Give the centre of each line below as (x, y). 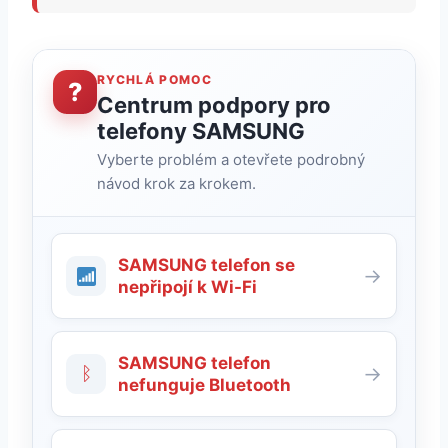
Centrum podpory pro (214, 105)
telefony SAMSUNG (201, 131)
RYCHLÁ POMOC (154, 80)
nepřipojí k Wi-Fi (187, 287)
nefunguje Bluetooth (204, 385)
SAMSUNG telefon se (206, 265)
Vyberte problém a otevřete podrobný (231, 160)
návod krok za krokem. (176, 184)
